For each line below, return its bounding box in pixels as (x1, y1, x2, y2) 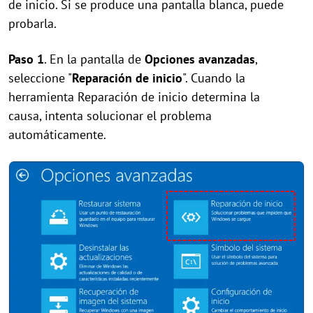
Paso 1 (8, 50, 44, 67)
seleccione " (8, 69, 72, 86)
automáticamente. (8, 126, 106, 143)
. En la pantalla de (44, 50, 145, 67)
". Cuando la (182, 69, 245, 86)
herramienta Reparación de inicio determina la (8, 88, 260, 105)
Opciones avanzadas (145, 50, 255, 67)
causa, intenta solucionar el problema (8, 107, 212, 124)
